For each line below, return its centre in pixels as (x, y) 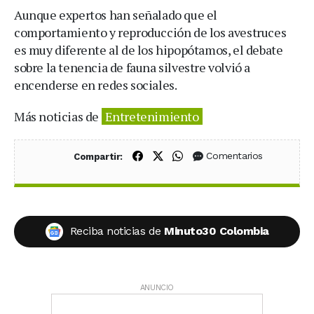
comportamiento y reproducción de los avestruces (150, 32)
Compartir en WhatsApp (242, 155)
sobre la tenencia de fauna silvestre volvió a (132, 67)
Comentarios (235, 156)
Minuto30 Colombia (217, 231)
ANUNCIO (157, 288)
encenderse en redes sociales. (96, 84)
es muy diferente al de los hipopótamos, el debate (149, 49)
